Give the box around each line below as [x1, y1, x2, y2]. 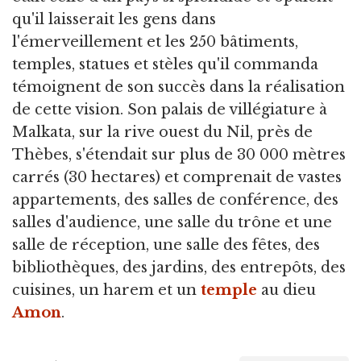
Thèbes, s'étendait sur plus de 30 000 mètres [12, 146, 346, 164]
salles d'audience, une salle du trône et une [12, 214, 332, 232]
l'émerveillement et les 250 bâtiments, [12, 33, 298, 52]
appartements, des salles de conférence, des [12, 191, 338, 210]
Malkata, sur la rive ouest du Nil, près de [12, 123, 313, 142]
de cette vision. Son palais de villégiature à [12, 101, 327, 119]
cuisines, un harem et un [12, 281, 201, 300]
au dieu [257, 281, 316, 300]
